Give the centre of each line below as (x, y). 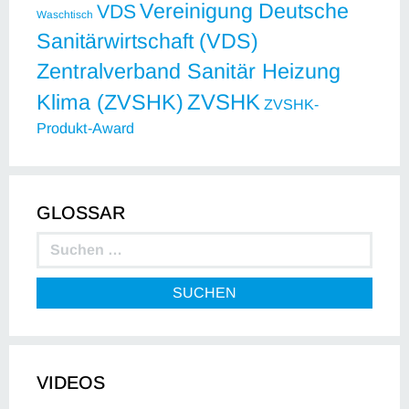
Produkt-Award (85, 127)
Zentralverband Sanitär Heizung (189, 71)
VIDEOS (71, 382)
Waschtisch (65, 14)
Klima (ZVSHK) (110, 102)
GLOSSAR (81, 212)
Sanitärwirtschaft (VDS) (147, 41)
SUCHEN (204, 292)
